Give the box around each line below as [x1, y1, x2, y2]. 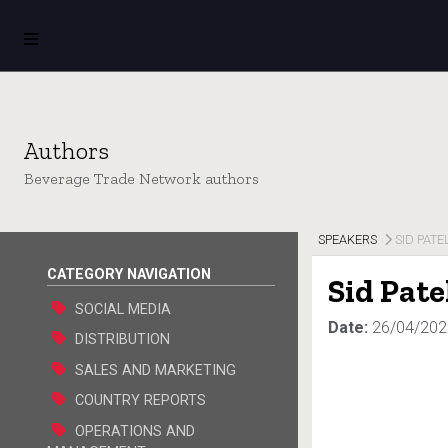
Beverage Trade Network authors [24, 168, 259, 188]
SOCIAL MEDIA [71, 300, 172, 318]
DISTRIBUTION [71, 331, 171, 349]
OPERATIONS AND [71, 422, 196, 440]
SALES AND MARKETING [71, 361, 237, 379]
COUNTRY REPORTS [71, 392, 207, 410]
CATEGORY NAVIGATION [47, 265, 212, 283]
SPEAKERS [318, 231, 378, 247]
